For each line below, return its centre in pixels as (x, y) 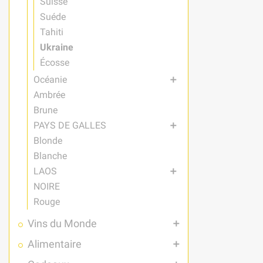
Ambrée (49, 95)
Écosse (55, 62)
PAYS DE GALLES (70, 125)
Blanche (50, 156)
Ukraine (57, 47)
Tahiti (52, 32)
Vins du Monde (62, 223)
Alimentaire (55, 244)
